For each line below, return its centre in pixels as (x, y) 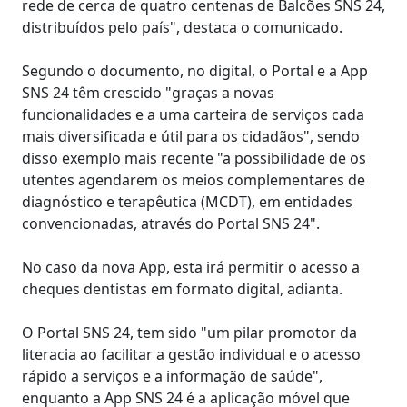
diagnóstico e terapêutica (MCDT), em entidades (187, 201)
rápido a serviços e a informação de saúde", (172, 376)
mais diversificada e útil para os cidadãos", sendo (191, 136)
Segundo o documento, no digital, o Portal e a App (195, 70)
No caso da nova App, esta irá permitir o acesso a (191, 267)
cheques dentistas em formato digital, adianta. (182, 288)
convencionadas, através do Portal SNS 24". (174, 223)
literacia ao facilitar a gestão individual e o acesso (191, 354)
